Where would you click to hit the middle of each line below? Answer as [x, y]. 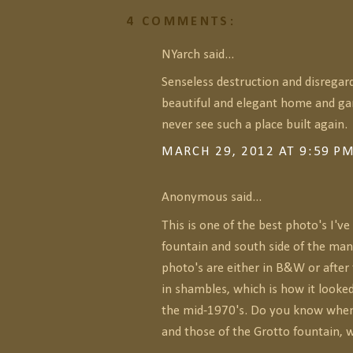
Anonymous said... [212, 198]
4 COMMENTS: [181, 21]
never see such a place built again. [255, 125]
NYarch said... [198, 54]
